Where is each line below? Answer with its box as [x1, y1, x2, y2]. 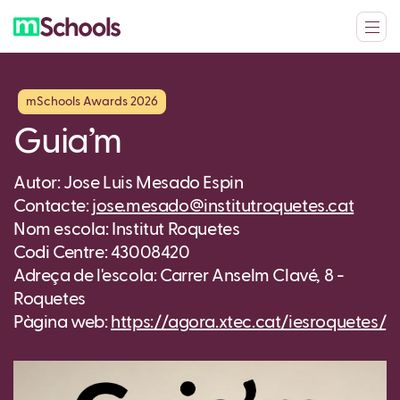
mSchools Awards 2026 [26, 96, 158, 108]
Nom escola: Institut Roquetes [13, 221, 240, 238]
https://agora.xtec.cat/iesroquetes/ [111, 313, 387, 331]
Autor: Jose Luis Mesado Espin [13, 174, 244, 192]
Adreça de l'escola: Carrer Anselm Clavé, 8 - [13, 267, 345, 285]
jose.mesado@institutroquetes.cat [92, 197, 354, 215]
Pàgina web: [13, 313, 112, 331]
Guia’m [13, 125, 121, 161]
